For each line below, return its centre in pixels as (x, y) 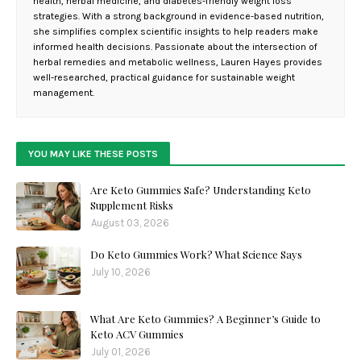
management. (64, 93)
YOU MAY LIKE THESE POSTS (93, 154)
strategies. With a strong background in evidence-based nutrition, (178, 17)
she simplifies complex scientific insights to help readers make (176, 32)
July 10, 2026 (121, 272)
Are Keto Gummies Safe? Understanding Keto (201, 190)
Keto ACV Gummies (137, 334)
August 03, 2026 (130, 223)
